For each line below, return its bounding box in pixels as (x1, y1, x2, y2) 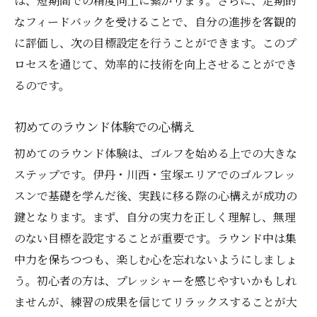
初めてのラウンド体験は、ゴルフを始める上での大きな (14, 145, 297, 162)
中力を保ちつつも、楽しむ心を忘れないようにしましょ (14, 251, 297, 268)
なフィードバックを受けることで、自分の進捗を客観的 (14, 13, 296, 30)
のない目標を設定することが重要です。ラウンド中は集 (14, 230, 296, 247)
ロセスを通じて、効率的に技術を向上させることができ (14, 56, 297, 73)
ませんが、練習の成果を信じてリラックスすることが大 (14, 294, 297, 311)
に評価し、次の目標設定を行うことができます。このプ (14, 35, 296, 52)
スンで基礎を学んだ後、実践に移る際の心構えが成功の (14, 188, 297, 204)
